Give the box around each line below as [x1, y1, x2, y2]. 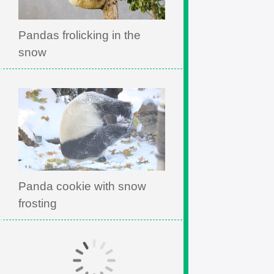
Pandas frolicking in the [18, 29, 141, 42]
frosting [18, 197, 57, 210]
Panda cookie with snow [18, 180, 146, 193]
